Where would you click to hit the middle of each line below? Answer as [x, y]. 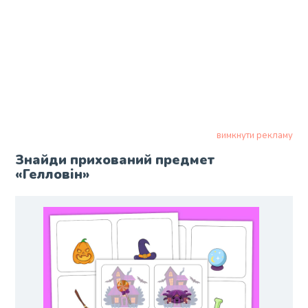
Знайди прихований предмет [115, 160]
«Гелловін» [53, 174]
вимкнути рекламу [254, 135]
